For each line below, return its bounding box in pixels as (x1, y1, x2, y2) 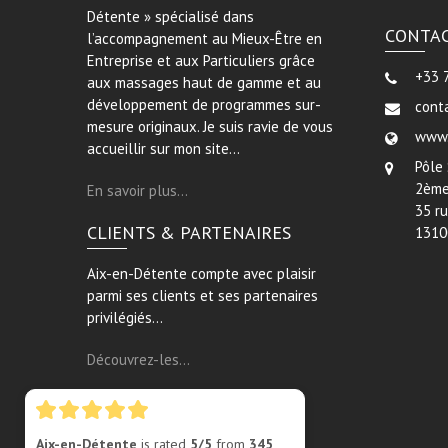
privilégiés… (87, 308, 163, 327)
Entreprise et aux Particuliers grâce (87, 51, 315, 70)
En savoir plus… (87, 181, 188, 200)
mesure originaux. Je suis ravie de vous (87, 117, 333, 136)
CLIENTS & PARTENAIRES (87, 221, 291, 244)
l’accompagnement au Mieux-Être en (87, 29, 322, 48)
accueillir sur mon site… (87, 139, 240, 158)
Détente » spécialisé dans (87, 7, 254, 26)
